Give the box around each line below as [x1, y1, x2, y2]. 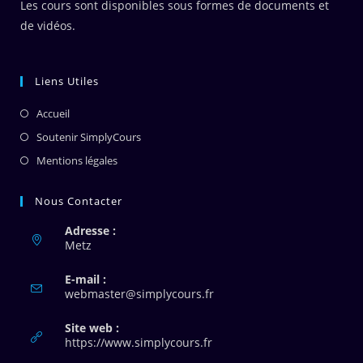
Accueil [36, 105, 70, 121]
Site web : [65, 319, 119, 335]
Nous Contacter [35, 193, 122, 208]
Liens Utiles [35, 73, 99, 88]
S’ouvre [213, 284, 252, 301]
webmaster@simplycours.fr [65, 285, 214, 301]
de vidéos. [20, 17, 75, 33]
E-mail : [65, 271, 106, 287]
